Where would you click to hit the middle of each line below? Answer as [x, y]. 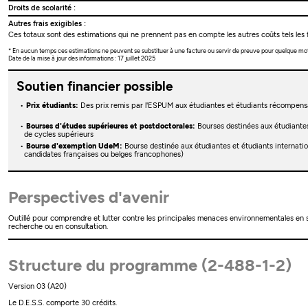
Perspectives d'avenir [89, 197]
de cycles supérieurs [58, 134]
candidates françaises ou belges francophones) [103, 155]
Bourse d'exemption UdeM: [74, 146]
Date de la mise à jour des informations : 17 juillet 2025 [82, 58]
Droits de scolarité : [42, 8]
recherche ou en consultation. [58, 227]
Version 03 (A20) [38, 287]
